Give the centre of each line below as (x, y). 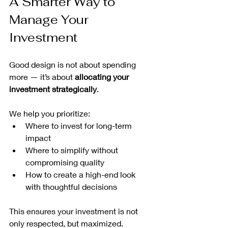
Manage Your (50, 19)
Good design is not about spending (74, 64)
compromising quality (65, 162)
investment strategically (53, 89)
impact (38, 137)
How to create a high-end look (81, 174)
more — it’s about (42, 76)
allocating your (103, 76)
